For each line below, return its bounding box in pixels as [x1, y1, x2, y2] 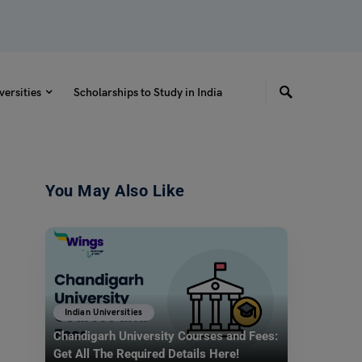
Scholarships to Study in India [73, 85, 222, 99]
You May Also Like [45, 181, 185, 200]
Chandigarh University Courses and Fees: [53, 329, 278, 344]
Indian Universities [65, 306, 143, 318]
